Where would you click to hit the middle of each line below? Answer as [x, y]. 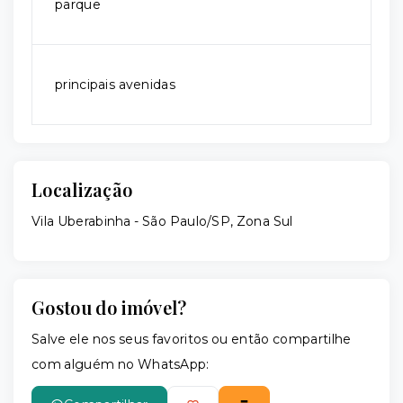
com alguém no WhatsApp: [121, 365]
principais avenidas [115, 85]
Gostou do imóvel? [109, 308]
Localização [82, 190]
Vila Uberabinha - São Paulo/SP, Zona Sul [162, 222]
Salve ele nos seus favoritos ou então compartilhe [192, 340]
